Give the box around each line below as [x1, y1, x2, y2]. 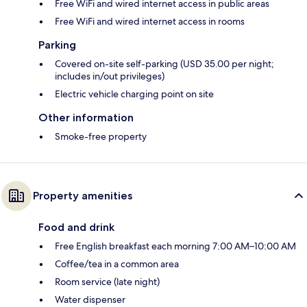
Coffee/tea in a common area [55, 258, 179, 271]
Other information [38, 111, 134, 125]
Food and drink [38, 221, 114, 234]
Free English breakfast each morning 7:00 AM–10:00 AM [55, 240, 296, 253]
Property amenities [33, 189, 132, 203]
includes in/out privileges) [55, 70, 164, 83]
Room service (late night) [55, 275, 160, 288]
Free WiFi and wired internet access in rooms [55, 15, 245, 28]
